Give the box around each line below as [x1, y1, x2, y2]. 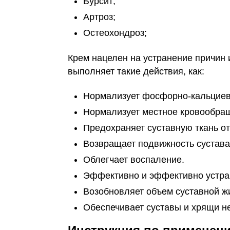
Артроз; [83, 12, 116, 22]
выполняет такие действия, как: [68, 66, 204, 76]
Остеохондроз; [83, 28, 147, 38]
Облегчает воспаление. [83, 155, 184, 165]
